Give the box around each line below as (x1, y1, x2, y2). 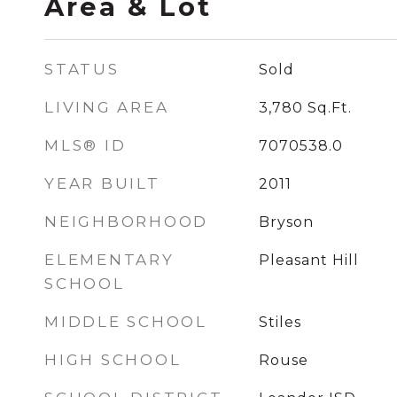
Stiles (258, 314, 301, 331)
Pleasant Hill (258, 252, 359, 269)
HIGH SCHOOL (44, 351, 182, 369)
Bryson (258, 214, 314, 230)
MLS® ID (44, 136, 127, 154)
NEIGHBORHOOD (44, 213, 208, 230)
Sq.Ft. (307, 99, 352, 116)
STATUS (44, 60, 120, 78)
